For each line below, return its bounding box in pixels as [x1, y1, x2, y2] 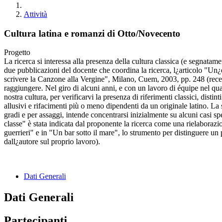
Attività [24, 10, 47, 18]
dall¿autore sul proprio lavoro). [4, 137, 100, 146]
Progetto [4, 48, 30, 57]
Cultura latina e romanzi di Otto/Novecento [4, 28, 180, 39]
